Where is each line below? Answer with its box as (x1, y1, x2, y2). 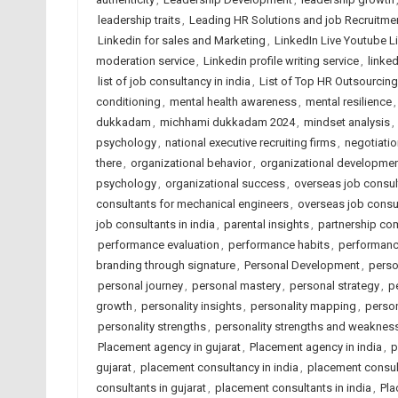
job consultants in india (95, 218, 215, 231)
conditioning (95, 95, 161, 108)
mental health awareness (169, 95, 297, 108)
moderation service (95, 54, 195, 68)
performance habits (227, 238, 330, 251)
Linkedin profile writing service (203, 54, 359, 68)
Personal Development (243, 259, 360, 272)
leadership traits (97, 13, 180, 27)
